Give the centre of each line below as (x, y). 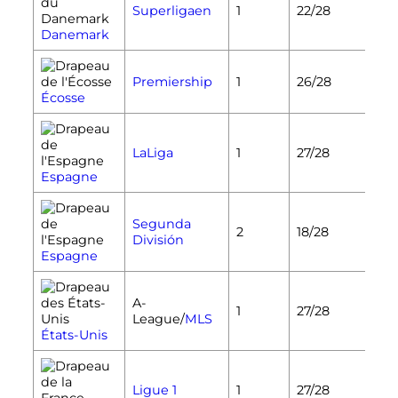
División (158, 239)
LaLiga (152, 152)
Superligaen (171, 10)
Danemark (75, 34)
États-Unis (74, 334)
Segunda (161, 223)
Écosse (63, 97)
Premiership (172, 81)
